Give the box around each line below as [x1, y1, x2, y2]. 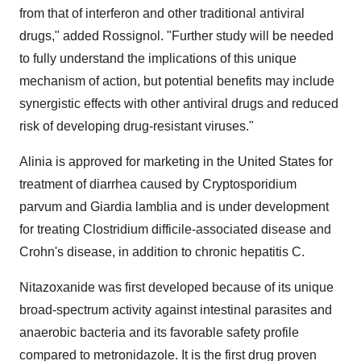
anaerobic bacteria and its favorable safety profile [19, 326, 299, 339]
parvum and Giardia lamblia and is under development [19, 200, 329, 214]
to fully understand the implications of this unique [19, 52, 297, 65]
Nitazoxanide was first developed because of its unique [19, 280, 334, 294]
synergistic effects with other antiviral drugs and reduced [19, 97, 338, 110]
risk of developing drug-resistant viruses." [19, 119, 254, 133]
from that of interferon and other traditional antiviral [19, 6, 305, 20]
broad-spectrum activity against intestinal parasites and [19, 303, 332, 317]
